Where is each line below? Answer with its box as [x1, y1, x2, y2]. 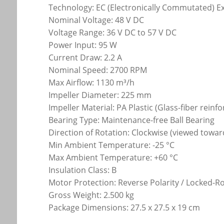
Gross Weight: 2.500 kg [48, 189, 134, 201]
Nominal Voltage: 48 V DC [48, 14, 144, 26]
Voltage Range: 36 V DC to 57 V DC [48, 27, 177, 38]
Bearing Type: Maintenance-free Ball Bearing [48, 114, 215, 126]
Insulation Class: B [48, 164, 117, 176]
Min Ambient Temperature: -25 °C [48, 139, 175, 151]
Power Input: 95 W [48, 39, 117, 51]
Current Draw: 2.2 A [48, 52, 122, 63]
